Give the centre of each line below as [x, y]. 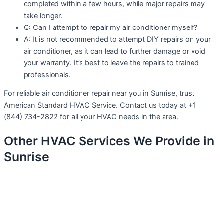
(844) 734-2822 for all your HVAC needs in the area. [91, 117]
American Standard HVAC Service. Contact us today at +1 [100, 105]
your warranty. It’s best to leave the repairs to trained [111, 63]
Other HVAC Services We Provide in [109, 141]
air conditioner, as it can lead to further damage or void [114, 51]
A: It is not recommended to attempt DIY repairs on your [117, 39]
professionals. [47, 74]
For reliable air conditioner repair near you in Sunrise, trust [99, 94]
